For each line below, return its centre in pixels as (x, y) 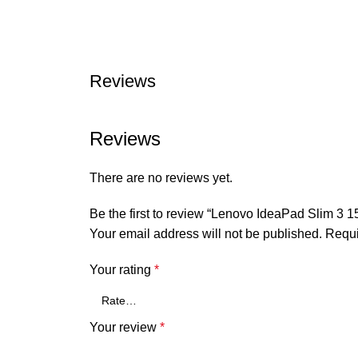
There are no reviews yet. (161, 178)
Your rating (122, 270)
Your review (125, 327)
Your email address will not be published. (206, 234)
